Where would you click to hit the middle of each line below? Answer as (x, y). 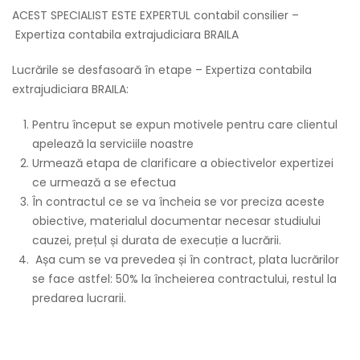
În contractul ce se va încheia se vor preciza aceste (178, 202)
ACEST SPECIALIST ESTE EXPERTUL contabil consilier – (155, 15)
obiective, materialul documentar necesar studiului (176, 221)
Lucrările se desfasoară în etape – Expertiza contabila (162, 70)
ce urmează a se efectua (104, 182)
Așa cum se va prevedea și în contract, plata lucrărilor (186, 260)
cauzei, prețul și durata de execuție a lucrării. (157, 240)
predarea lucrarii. (79, 298)
